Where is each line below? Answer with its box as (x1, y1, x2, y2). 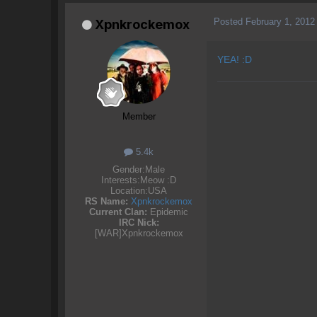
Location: (110, 185, 148, 196)
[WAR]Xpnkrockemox (94, 227, 183, 238)
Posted (214, 16, 246, 28)
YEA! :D (217, 53, 252, 65)
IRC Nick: (118, 217, 159, 228)
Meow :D (140, 174, 176, 185)
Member (122, 110, 156, 122)
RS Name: (85, 195, 128, 207)
